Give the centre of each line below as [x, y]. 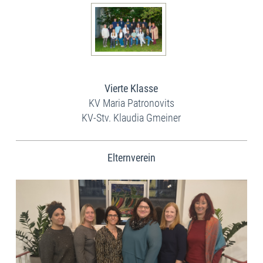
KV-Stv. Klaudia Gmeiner [131, 117]
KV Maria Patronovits [131, 103]
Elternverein [131, 157]
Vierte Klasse [131, 88]
